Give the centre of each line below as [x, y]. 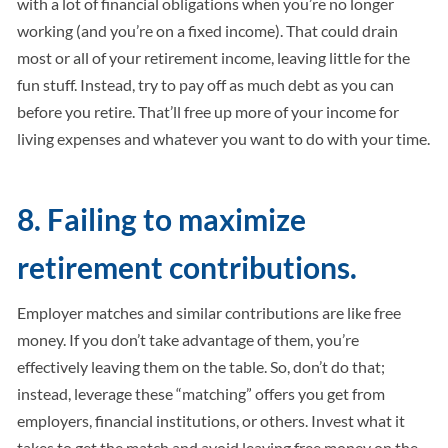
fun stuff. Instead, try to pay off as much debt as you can [206, 85]
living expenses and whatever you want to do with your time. [224, 139]
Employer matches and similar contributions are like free [209, 313]
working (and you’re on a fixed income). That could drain [208, 31]
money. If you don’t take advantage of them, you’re [188, 340]
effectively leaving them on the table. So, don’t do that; [201, 367]
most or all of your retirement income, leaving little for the [214, 58]
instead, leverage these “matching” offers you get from [201, 394]
